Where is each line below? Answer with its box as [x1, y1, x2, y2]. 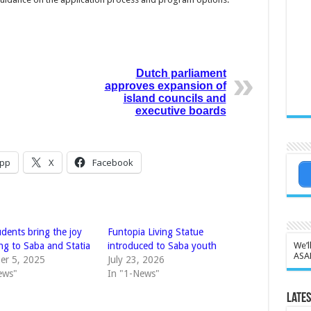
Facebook [92, 156, 133, 169]
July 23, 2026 [107, 254, 165, 266]
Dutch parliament [135, 67, 226, 80]
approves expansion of [104, 80, 226, 92]
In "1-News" [107, 268, 160, 280]
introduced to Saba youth [107, 240, 217, 252]
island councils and [123, 92, 226, 105]
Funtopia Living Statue [107, 226, 203, 238]
